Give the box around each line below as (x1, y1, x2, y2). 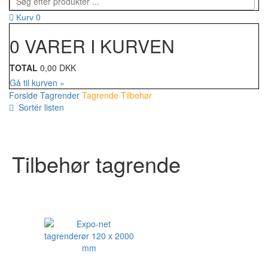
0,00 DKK (40, 62, 76, 74)
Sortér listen (14, 101, 64, 114)
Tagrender (40, 89, 80, 102)
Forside (9, 89, 38, 102)
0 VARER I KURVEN (10, 33, 175, 59)
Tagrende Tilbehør (82, 89, 152, 102)
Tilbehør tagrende (12, 148, 181, 179)
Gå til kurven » (10, 77, 65, 89)
